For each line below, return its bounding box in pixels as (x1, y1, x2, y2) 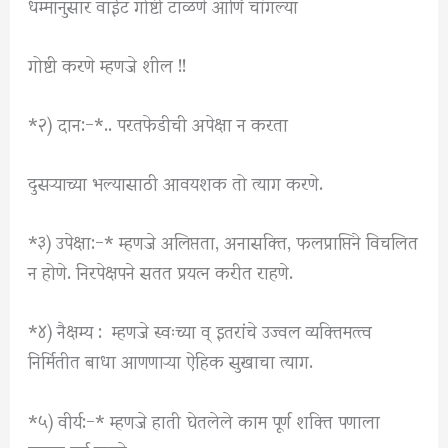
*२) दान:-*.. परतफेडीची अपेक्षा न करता (28, 95, 289, 149)
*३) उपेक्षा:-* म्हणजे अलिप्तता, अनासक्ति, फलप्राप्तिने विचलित (28, 214, 419, 268)
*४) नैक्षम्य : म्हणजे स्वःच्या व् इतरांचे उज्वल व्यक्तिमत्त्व (28, 303, 373, 357)
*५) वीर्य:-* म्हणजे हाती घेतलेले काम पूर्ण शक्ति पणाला (28, 392, 381, 446)
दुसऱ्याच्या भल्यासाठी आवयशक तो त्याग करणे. (28, 155, 324, 209)
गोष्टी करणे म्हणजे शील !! (28, 36, 187, 90)
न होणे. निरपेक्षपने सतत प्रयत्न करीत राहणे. (28, 244, 294, 298)
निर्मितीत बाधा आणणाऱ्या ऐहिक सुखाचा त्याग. (28, 333, 314, 387)
